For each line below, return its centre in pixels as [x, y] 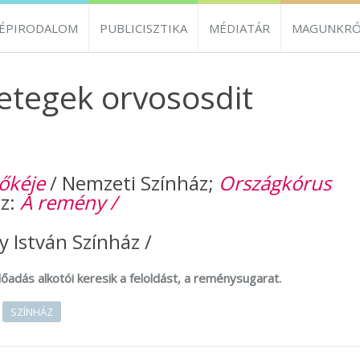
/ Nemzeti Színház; [132, 183]
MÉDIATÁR [239, 28]
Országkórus [275, 183]
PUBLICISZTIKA [143, 28]
